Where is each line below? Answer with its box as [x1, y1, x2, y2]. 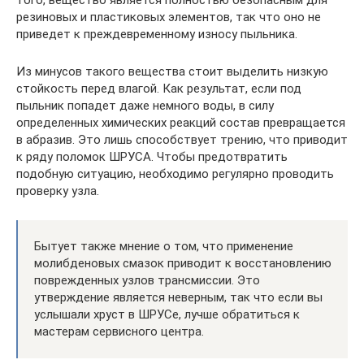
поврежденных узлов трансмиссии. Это [34, 272, 260, 288]
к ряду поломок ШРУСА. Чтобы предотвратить [16, 149, 288, 164]
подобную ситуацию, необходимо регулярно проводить [16, 166, 334, 181]
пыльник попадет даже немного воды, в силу [16, 97, 274, 113]
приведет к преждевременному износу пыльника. [16, 26, 297, 41]
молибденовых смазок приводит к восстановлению [34, 255, 331, 271]
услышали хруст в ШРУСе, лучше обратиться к [34, 306, 300, 322]
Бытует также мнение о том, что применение [34, 238, 293, 253]
